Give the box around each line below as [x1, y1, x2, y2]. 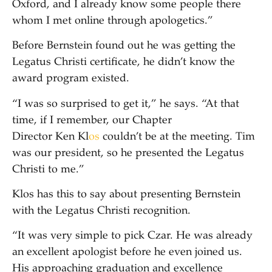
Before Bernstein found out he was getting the [12, 41, 236, 52]
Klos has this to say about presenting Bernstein [12, 189, 240, 200]
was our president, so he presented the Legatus [12, 148, 244, 159]
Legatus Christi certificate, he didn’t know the [12, 57, 235, 69]
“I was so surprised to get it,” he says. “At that [12, 98, 239, 110]
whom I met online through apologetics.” [12, 15, 213, 27]
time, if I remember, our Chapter [12, 115, 172, 126]
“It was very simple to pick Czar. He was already [12, 231, 253, 242]
